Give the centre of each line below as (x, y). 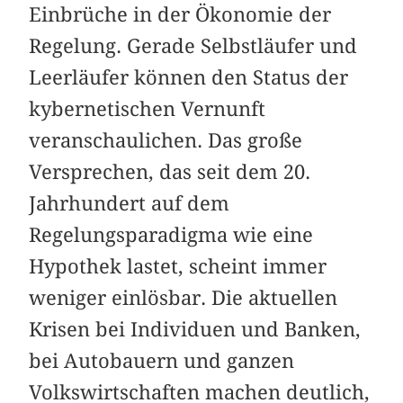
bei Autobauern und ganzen (162, 360)
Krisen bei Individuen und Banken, (195, 329)
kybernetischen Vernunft (148, 108)
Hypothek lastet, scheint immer (178, 266)
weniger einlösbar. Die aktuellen (184, 297)
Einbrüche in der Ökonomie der (180, 14)
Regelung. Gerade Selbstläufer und (193, 45)
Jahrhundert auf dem (130, 203)
